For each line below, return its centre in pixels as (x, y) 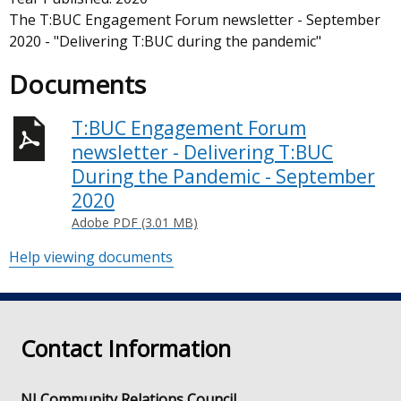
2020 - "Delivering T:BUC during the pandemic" (165, 41)
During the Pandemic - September (223, 176)
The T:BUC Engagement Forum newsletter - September (195, 20)
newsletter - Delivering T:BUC (202, 152)
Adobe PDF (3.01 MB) (135, 222)
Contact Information (126, 348)
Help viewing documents (91, 257)
